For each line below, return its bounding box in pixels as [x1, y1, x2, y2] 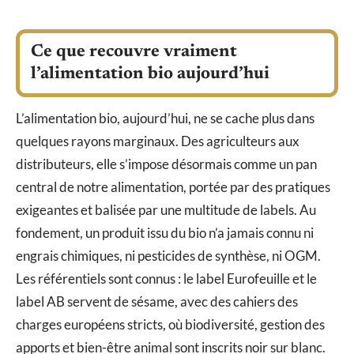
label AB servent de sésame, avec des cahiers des [16, 293, 298, 311]
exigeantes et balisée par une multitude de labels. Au [16, 201, 316, 219]
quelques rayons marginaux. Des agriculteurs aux [16, 133, 299, 150]
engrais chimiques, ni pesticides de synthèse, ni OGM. [16, 247, 321, 265]
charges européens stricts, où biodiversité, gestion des [16, 316, 325, 333]
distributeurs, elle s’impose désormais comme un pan [16, 156, 317, 173]
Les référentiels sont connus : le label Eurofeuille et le [16, 270, 317, 288]
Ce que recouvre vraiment [31, 43, 237, 62]
